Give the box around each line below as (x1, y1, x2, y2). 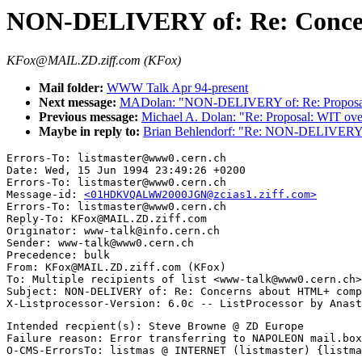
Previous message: (39, 110, 141, 124)
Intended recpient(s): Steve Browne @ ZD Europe (6, 320, 304, 333)
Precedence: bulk (6, 249, 110, 262)
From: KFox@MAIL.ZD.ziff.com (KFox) (6, 261, 226, 274)
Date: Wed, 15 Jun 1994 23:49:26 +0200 (6, 164, 246, 177)
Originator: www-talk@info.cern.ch (6, 225, 220, 238)
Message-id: (6, 188, 84, 201)
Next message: (39, 95, 120, 110)
